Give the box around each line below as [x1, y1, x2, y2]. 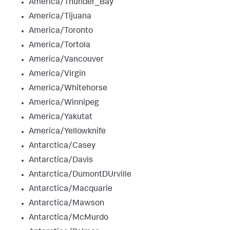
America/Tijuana [29, 12, 91, 21]
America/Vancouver [29, 55, 104, 64]
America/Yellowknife [29, 127, 106, 136]
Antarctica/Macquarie [29, 185, 112, 194]
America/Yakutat [29, 113, 92, 122]
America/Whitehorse [29, 84, 107, 93]
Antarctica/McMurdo [29, 214, 108, 222]
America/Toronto [29, 27, 93, 35]
